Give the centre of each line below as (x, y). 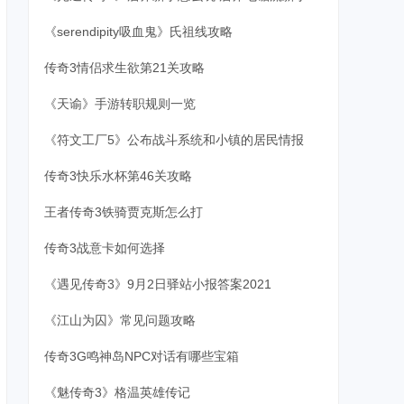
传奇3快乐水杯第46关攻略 (118, 176)
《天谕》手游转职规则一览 (119, 104)
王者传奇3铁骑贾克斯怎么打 (123, 212)
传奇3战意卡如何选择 (104, 248)
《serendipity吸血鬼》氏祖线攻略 (138, 32)
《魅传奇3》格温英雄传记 (117, 392)
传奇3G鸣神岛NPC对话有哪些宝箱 (141, 356)
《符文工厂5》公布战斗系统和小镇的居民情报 (174, 140)
